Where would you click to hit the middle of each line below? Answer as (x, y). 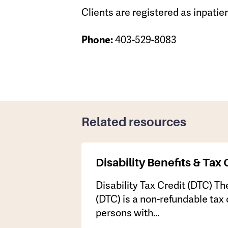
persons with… (128, 212)
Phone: (97, 40)
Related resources (134, 122)
